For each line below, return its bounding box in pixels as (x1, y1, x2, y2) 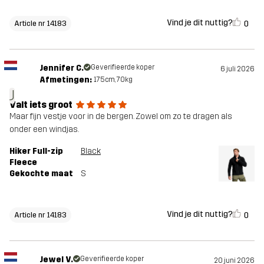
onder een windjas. (9, 124, 79, 134)
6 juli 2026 (220, 64, 255, 73)
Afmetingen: (39, 74, 92, 85)
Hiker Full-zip (9, 146, 63, 156)
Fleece (9, 157, 37, 167)
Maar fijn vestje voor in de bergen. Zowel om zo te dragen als (9, 111, 232, 121)
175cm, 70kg (93, 75, 133, 84)
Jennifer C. (39, 62, 84, 73)
